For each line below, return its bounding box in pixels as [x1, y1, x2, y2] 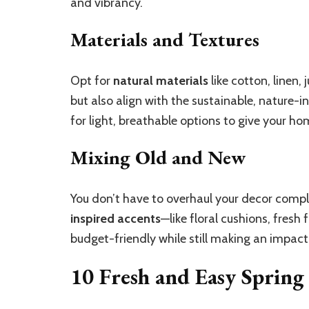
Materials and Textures [70, 27, 259, 52]
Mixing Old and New [70, 145, 246, 170]
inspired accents [70, 211, 161, 227]
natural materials [113, 73, 208, 89]
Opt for [70, 73, 113, 89]
